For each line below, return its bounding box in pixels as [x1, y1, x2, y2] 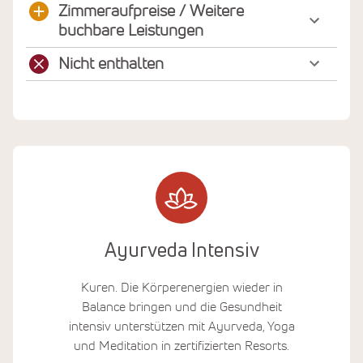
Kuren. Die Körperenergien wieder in [80, 280, 283, 294]
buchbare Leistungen [58, 23, 203, 40]
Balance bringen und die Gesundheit [81, 300, 282, 314]
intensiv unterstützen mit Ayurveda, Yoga [68, 319, 295, 333]
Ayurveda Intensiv [104, 241, 259, 262]
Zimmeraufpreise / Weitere [58, 3, 244, 20]
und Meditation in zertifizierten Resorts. [74, 339, 289, 352]
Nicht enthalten [58, 56, 164, 73]
